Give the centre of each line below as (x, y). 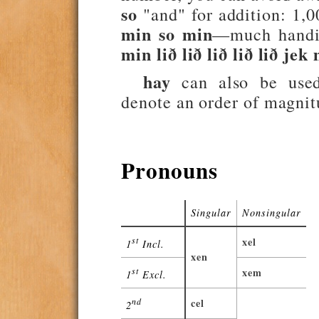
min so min (167, 34)
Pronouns (169, 171)
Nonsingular (272, 213)
